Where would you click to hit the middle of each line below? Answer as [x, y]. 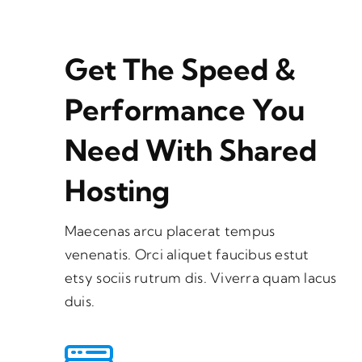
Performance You [184, 109]
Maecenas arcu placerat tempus [170, 230]
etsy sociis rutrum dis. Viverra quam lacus [200, 277]
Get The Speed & [180, 69]
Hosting [117, 190]
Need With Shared [190, 149]
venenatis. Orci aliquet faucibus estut [187, 254]
